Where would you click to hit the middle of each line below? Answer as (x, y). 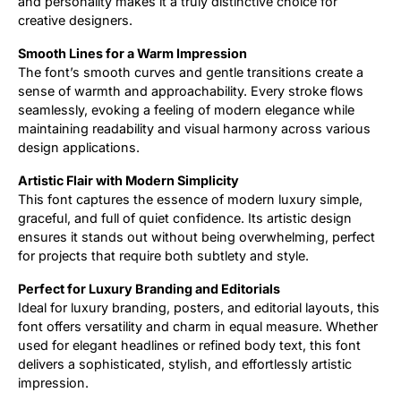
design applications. (79, 147)
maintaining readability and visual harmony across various (194, 128)
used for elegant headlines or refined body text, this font (189, 345)
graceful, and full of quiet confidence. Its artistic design (185, 218)
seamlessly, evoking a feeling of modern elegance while (186, 109)
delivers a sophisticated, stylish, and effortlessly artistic (185, 363)
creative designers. (75, 20)
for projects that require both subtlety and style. (163, 255)
